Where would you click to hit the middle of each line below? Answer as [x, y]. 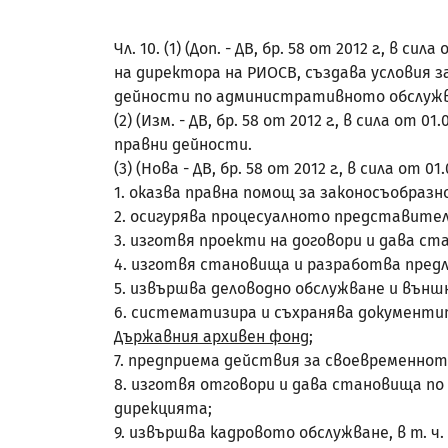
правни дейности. [183, 144]
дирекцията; [163, 408]
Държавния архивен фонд [211, 336]
